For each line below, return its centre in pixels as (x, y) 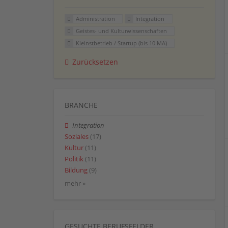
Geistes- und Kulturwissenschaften (121, 31)
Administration (95, 19)
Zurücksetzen (95, 62)
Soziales (77, 136)
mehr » (75, 183)
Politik (74, 159)
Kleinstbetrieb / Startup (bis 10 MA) (121, 43)
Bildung (76, 170)
